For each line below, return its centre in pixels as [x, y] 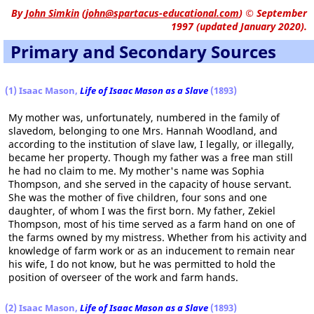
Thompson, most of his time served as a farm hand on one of [152, 224]
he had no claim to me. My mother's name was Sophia [136, 170]
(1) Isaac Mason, [42, 90]
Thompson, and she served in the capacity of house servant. [150, 184]
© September [275, 13]
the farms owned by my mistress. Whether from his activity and [158, 237]
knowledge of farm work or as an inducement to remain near [152, 250]
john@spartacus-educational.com [162, 13]
